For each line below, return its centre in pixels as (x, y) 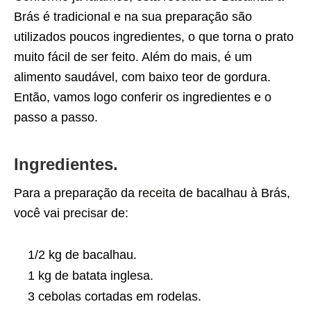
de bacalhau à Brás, (233, 193)
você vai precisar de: (71, 213)
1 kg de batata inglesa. (91, 276)
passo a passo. (56, 118)
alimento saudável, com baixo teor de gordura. (142, 77)
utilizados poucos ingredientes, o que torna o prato (154, 37)
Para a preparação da (76, 193)
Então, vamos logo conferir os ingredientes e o (143, 98)
